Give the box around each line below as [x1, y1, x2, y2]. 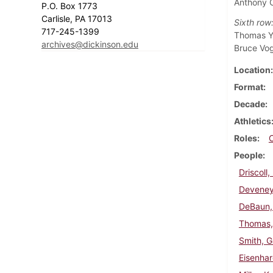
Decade [233, 98, 265, 109]
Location [233, 64, 271, 75]
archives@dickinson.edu [41, 38, 138, 49]
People [233, 149, 263, 160]
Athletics [233, 115, 271, 126]
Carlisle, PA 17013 [41, 13, 115, 24]
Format [233, 81, 263, 92]
